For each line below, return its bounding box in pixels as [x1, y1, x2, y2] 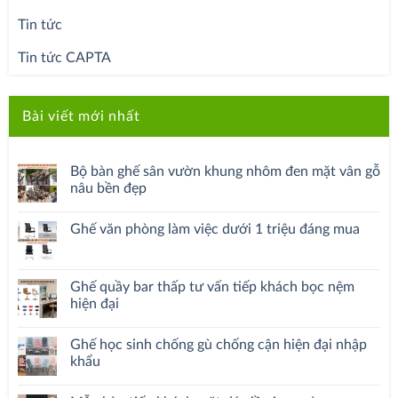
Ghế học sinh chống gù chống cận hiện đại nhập [70, 338, 367, 353]
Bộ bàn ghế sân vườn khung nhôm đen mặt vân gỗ [70, 164, 380, 179]
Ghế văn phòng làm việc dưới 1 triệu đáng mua [70, 222, 360, 237]
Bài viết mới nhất [22, 109, 140, 124]
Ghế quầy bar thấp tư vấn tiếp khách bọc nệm [70, 280, 354, 295]
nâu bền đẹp [70, 181, 147, 196]
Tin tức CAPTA [18, 51, 111, 66]
